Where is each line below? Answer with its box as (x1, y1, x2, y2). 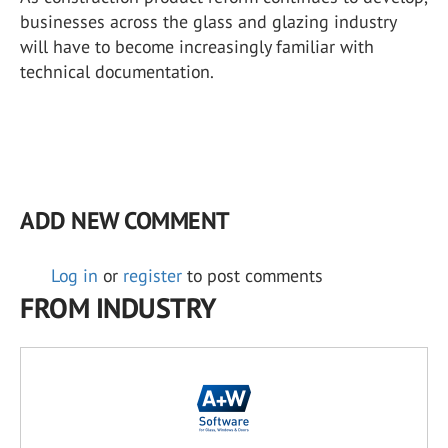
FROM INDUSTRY (20, 289, 217, 327)
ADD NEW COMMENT (20, 205, 229, 237)
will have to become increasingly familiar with (20, 35, 374, 59)
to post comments (182, 264, 323, 288)
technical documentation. (20, 60, 214, 84)
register (123, 264, 182, 288)
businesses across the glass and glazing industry (20, 10, 396, 34)
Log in (51, 264, 98, 288)
